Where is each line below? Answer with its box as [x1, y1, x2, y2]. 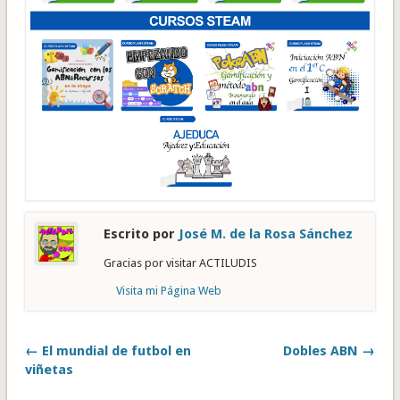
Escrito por [103, 226, 179, 243]
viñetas [24, 362, 73, 379]
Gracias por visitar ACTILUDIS [103, 256, 257, 271]
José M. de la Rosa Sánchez [178, 226, 353, 243]
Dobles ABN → [283, 343, 376, 360]
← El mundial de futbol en [24, 343, 191, 360]
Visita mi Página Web [115, 284, 221, 298]
